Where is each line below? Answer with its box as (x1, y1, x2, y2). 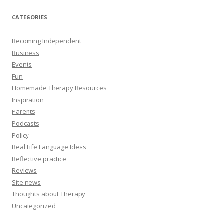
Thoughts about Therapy (12, 190, 85, 199)
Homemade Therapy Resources (12, 83, 107, 93)
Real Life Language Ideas (12, 142, 86, 152)
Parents (12, 107, 35, 116)
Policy (12, 131, 29, 140)
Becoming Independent (12, 36, 81, 46)
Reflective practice (12, 154, 66, 164)
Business (12, 48, 39, 57)
